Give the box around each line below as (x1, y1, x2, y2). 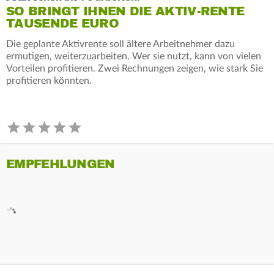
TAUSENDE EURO (6, 15, 119, 31)
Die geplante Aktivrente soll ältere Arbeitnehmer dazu (6, 39, 235, 49)
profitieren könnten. (6, 75, 92, 86)
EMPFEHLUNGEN (6, 156, 115, 172)
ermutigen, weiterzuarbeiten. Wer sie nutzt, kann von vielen (6, 51, 261, 61)
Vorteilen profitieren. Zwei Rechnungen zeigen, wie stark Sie (6, 63, 263, 73)
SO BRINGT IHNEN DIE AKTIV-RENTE (6, 3, 245, 19)
